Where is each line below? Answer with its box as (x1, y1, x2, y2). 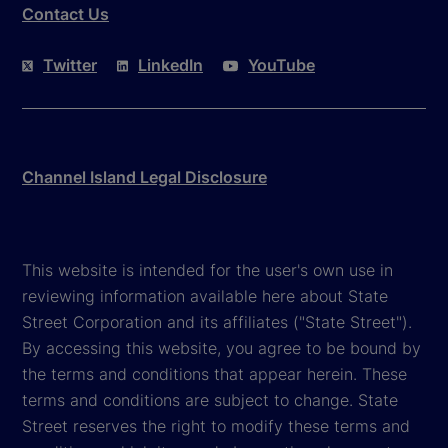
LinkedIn (138, 54, 203, 75)
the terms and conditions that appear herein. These (22, 363, 407, 384)
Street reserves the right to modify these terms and (22, 415, 410, 436)
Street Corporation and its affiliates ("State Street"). (22, 311, 412, 332)
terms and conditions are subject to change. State (22, 389, 398, 410)
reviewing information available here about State (22, 285, 388, 306)
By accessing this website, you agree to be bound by (22, 337, 421, 358)
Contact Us (22, 3, 109, 24)
